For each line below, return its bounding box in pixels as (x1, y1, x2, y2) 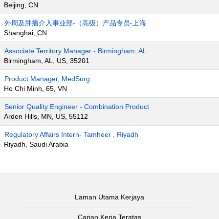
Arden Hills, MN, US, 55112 (4, 112, 88, 120)
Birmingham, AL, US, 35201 (4, 57, 89, 65)
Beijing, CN (4, 1, 38, 9)
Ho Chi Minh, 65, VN (4, 85, 67, 92)
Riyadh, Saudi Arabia (4, 140, 68, 148)
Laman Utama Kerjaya (75, 193, 144, 201)
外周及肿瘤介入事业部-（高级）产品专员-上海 (4, 19, 146, 27)
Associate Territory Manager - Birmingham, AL (4, 47, 147, 55)
